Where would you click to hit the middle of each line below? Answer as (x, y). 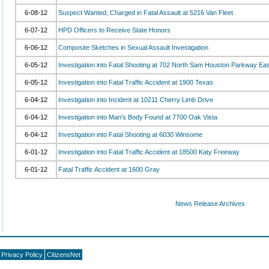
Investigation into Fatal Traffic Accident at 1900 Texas (136, 82)
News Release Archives (210, 204)
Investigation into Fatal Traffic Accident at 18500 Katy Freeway (149, 152)
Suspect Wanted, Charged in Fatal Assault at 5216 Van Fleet (146, 13)
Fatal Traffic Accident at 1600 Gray (109, 169)
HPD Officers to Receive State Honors (114, 30)
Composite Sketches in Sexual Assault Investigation (133, 47)
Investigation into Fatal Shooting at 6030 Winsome (130, 134)
